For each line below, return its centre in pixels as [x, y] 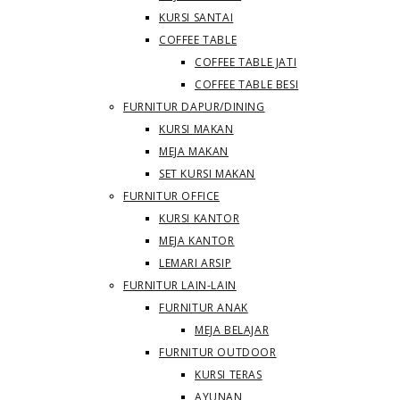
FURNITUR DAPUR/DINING [194, 107]
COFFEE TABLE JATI [246, 62]
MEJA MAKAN [194, 151]
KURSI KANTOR [200, 218]
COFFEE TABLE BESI [247, 84]
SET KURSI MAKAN [207, 174]
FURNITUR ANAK [204, 308]
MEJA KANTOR [197, 241]
